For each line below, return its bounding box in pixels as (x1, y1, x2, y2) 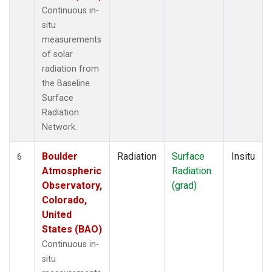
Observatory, (42, 179, 102, 191)
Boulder (42, 150, 78, 162)
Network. (42, 121, 77, 132)
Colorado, (42, 194, 87, 206)
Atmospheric (42, 165, 101, 177)
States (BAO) (42, 223, 102, 235)
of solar (42, 49, 73, 59)
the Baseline (42, 78, 90, 89)
